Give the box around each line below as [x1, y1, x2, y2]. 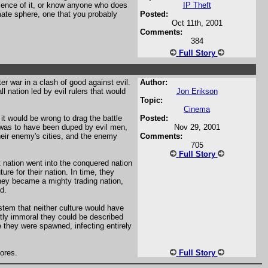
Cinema [184, 105, 210, 114]
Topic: [138, 96, 163, 105]
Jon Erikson [176, 87, 218, 96]
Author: [138, 78, 167, 87]
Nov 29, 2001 [173, 123, 220, 132]
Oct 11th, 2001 [171, 19, 223, 28]
